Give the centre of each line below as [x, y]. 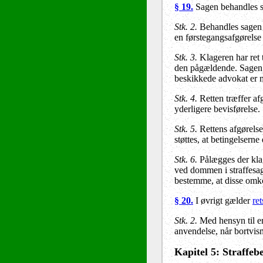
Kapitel [193, 252]
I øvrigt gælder [224, 200]
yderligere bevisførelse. [217, 109]
